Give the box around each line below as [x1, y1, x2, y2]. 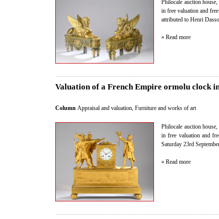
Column [55, 104, 77, 111]
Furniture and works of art [135, 104, 196, 111]
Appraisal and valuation [77, 104, 132, 111]
